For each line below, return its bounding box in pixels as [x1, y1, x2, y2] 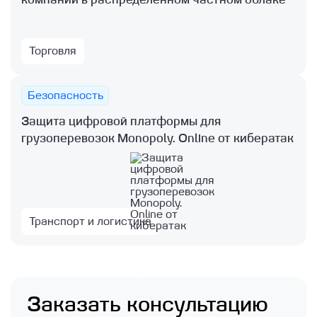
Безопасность [27, 88, 103, 102]
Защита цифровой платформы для [21, 114, 221, 128]
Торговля [29, 45, 76, 58]
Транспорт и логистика [29, 214, 152, 228]
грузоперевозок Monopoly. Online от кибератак [21, 131, 294, 145]
